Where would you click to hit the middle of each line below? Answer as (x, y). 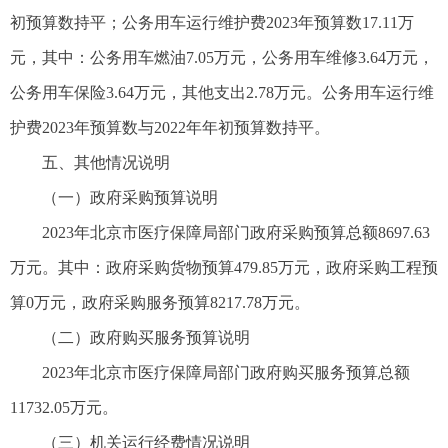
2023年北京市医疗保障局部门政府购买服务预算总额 (226, 373)
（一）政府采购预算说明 (130, 198)
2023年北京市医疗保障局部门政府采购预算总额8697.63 (236, 233)
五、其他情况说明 (106, 163)
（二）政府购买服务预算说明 (146, 338)
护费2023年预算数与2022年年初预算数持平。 (170, 128)
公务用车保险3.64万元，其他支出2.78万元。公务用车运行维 (222, 93)
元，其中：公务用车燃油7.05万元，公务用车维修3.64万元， (222, 58)
